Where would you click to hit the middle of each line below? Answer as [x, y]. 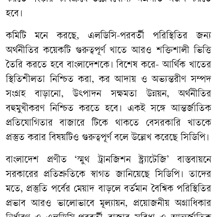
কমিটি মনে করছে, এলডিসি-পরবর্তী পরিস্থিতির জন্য [108, 36]
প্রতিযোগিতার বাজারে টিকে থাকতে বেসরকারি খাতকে [108, 124]
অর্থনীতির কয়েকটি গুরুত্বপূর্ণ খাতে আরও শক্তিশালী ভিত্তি [108, 51]
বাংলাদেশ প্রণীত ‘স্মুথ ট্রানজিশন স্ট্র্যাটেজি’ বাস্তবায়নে [108, 160]
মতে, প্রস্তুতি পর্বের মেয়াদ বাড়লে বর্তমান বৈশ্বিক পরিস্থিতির [108, 189]
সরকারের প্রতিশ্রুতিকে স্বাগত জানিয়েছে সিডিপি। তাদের [108, 175]
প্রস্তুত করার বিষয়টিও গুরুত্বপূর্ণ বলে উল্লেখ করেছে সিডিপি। [108, 138]
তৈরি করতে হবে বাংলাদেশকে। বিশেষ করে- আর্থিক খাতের [108, 65]
